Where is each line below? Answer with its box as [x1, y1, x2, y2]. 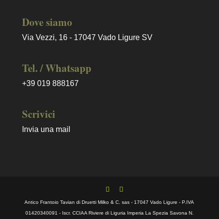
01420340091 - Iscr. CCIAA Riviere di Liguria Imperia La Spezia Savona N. [25, 210, 194, 216]
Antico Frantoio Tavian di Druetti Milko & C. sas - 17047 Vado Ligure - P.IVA [24, 199, 195, 205]
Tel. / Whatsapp [22, 61, 91, 76]
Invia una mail [22, 125, 70, 134]
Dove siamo [22, 15, 72, 30]
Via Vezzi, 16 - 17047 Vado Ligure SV [22, 33, 153, 42]
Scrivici [22, 107, 55, 122]
